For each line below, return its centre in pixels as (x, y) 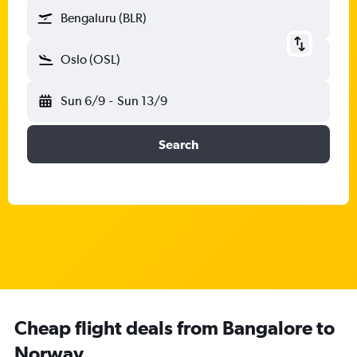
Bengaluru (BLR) (104, 18)
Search (178, 144)
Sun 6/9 (83, 101)
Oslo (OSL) (90, 59)
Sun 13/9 (142, 101)
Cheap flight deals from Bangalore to (175, 328)
